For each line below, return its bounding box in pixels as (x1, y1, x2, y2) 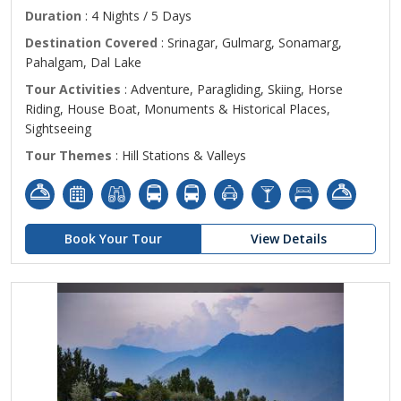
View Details (250, 230, 327, 247)
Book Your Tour (64, 230, 162, 247)
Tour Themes (25, 147, 112, 164)
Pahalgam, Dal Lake (25, 54, 141, 71)
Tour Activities (25, 81, 121, 98)
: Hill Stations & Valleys (112, 147, 246, 164)
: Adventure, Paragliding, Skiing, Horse (121, 81, 343, 98)
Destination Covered (25, 34, 158, 51)
